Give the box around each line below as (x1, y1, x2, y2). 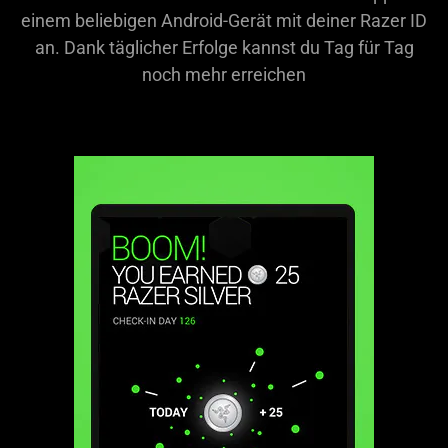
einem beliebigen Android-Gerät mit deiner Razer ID (21, 9, 427, 31)
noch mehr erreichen (142, 63, 306, 85)
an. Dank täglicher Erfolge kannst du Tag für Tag (34, 36, 414, 58)
